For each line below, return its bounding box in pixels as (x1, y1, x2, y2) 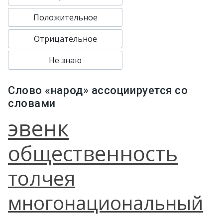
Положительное (33, 12, 98, 23)
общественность (8, 139, 178, 167)
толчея (8, 164, 75, 192)
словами (8, 97, 56, 110)
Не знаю (49, 55, 82, 66)
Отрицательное (33, 33, 97, 44)
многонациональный (8, 190, 203, 216)
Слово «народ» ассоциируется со (8, 84, 188, 97)
